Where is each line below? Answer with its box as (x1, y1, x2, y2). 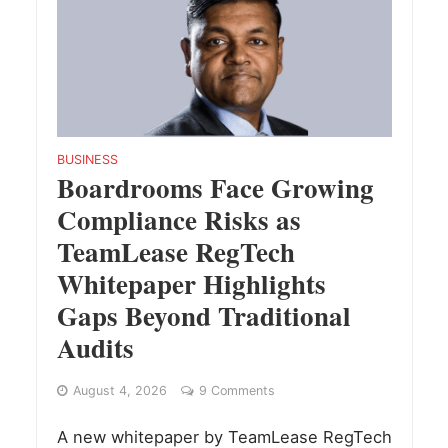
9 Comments (198, 382, 275, 398)
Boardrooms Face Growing (56, 167, 374, 207)
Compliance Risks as (56, 199, 301, 239)
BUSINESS (56, 151, 118, 167)
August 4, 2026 (72, 382, 167, 398)
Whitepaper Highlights (56, 263, 326, 303)
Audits (56, 327, 134, 367)
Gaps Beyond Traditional (56, 295, 351, 335)
